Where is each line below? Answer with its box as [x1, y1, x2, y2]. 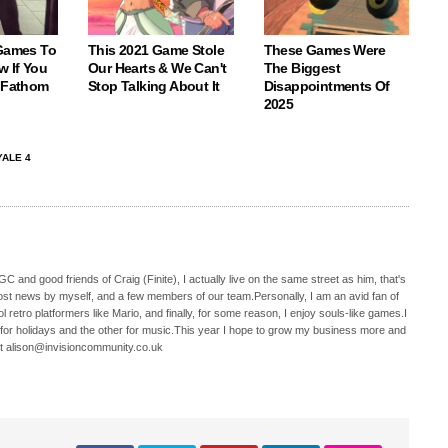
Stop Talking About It [88, 77, 220, 94]
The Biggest [263, 59, 340, 76]
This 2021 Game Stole [88, 41, 224, 58]
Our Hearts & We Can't [88, 59, 227, 76]
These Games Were [263, 41, 385, 58]
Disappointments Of [263, 77, 390, 94]
